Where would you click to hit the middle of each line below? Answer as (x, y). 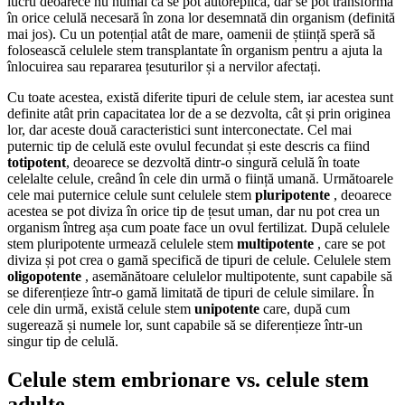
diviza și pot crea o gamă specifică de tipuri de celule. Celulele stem (199, 260)
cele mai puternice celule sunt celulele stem (131, 195)
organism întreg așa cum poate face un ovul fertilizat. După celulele (198, 228)
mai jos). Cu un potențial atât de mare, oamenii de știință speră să (191, 34)
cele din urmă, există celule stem (101, 309)
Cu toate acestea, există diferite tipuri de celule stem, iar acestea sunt (200, 98)
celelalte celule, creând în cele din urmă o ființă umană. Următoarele (200, 179)
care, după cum (305, 309)
